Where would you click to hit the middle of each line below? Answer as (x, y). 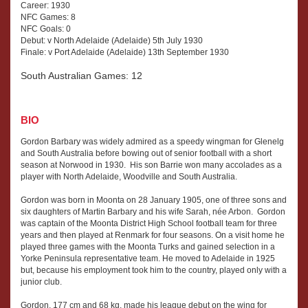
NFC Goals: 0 (46, 29)
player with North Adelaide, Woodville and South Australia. (129, 176)
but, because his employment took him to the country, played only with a (154, 270)
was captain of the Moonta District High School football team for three (149, 223)
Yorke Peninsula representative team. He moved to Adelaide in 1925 (148, 258)
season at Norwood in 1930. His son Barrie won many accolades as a (151, 165)
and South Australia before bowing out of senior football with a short (146, 153)
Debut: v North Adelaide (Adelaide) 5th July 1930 (112, 40)
